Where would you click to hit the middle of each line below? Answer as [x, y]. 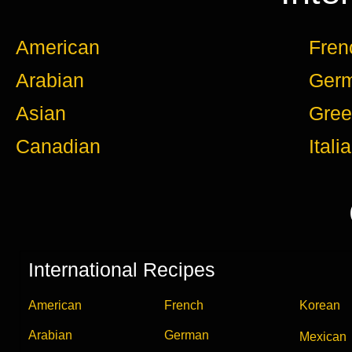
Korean [320, 305]
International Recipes [122, 269]
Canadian [58, 146]
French [183, 305]
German [186, 335]
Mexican [323, 336]
